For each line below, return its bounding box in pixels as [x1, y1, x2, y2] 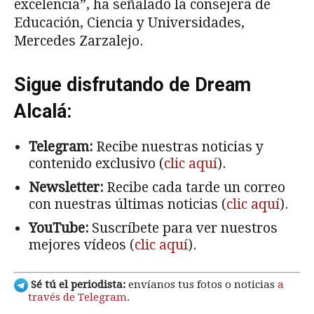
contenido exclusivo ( [29, 155, 164, 172]
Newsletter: [29, 179, 103, 196]
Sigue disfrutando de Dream [14, 73, 251, 96]
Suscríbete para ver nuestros [88, 219, 278, 236]
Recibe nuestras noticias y [93, 138, 264, 155]
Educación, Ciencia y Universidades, [14, 14, 245, 31]
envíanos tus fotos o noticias [125, 278, 278, 292]
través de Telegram [28, 291, 127, 304]
